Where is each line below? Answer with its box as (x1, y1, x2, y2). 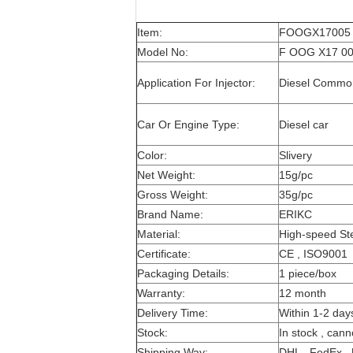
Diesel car (279, 118, 329, 131)
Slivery (279, 149, 312, 162)
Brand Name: (137, 208, 203, 221)
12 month (279, 287, 326, 299)
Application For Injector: (137, 76, 255, 89)
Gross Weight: (137, 188, 208, 201)
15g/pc (279, 169, 313, 181)
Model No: (137, 46, 188, 58)
